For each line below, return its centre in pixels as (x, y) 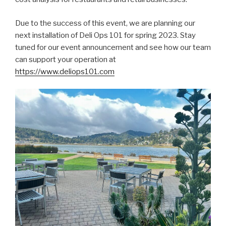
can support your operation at (66, 59)
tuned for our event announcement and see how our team (113, 47)
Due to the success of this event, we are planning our (105, 23)
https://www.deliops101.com (65, 71)
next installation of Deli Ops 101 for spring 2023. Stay (105, 35)
